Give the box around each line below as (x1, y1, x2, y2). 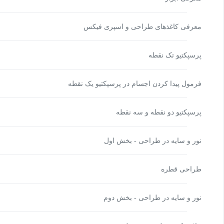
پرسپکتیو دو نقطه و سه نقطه (116, 108, 205, 116)
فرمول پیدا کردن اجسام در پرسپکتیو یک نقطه (68, 79, 205, 87)
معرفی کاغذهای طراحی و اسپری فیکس (83, 22, 205, 30)
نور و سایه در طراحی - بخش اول (104, 136, 205, 144)
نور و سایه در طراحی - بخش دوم (103, 193, 205, 201)
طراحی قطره (161, 165, 205, 173)
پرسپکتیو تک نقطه (148, 51, 205, 59)
